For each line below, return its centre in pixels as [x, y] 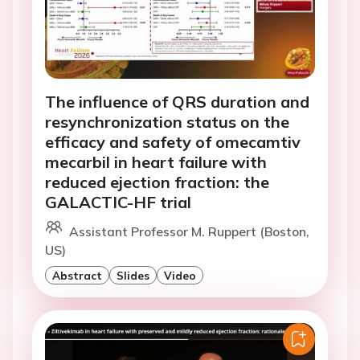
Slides [133, 276]
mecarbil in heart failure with [156, 162]
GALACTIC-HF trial [118, 202]
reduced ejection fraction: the [157, 182]
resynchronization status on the [167, 122]
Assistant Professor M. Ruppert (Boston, [189, 232]
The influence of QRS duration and [177, 102]
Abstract [77, 276]
